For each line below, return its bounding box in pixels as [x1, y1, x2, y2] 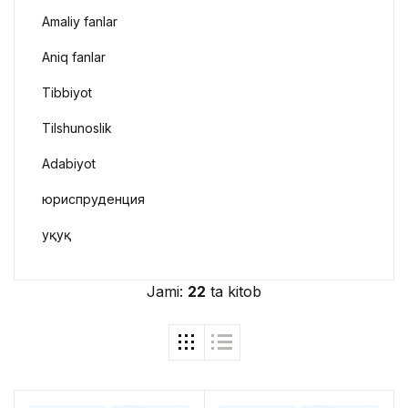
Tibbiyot [42, 84, 92, 100]
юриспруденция [42, 190, 145, 207]
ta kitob [206, 281, 261, 301]
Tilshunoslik [42, 119, 112, 136]
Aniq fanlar [42, 48, 106, 65]
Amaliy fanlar [42, 13, 117, 29]
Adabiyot [42, 155, 96, 171]
